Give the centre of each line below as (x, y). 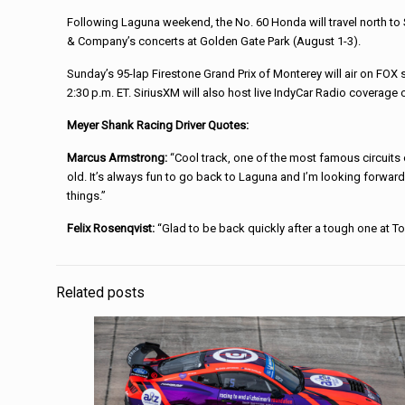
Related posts (100, 293)
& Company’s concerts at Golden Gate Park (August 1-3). (214, 41)
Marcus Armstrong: (119, 158)
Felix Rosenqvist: (111, 228)
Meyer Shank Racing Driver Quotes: (158, 125)
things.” (87, 196)
